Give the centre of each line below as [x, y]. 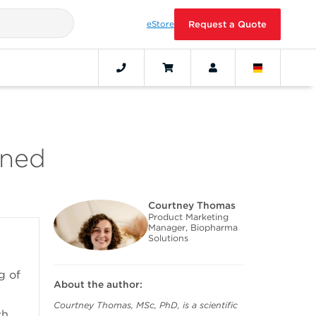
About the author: [98, 284]
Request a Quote [227, 24]
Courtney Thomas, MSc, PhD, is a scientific [146, 305]
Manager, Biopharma [193, 227]
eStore [160, 24]
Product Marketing [188, 217]
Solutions [168, 238]
